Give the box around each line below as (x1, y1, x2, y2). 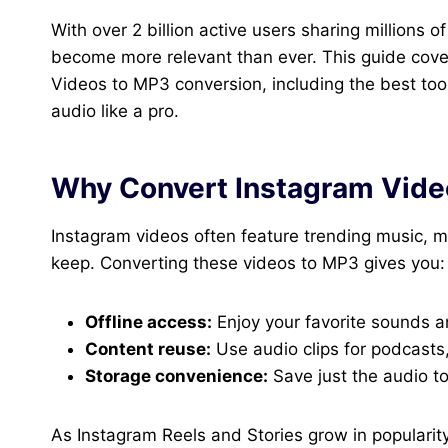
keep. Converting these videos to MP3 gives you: (51, 253, 445, 274)
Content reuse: (85, 339, 211, 360)
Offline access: (85, 312, 212, 333)
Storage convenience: (85, 366, 268, 387)
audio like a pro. (51, 101, 179, 122)
